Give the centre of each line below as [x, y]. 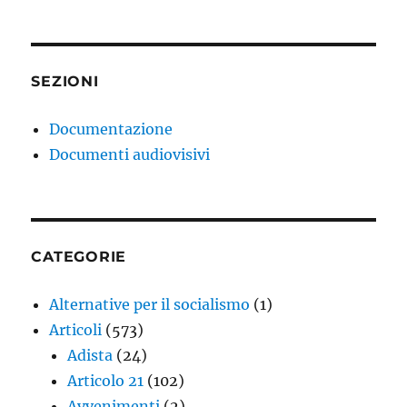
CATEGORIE [79, 257]
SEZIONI [65, 82]
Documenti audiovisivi [130, 155]
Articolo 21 [106, 381]
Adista [90, 356]
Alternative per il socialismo [150, 305]
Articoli [76, 330]
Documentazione [111, 129]
